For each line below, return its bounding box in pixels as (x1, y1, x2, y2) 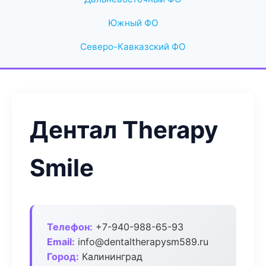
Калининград (79, 251, 142, 262)
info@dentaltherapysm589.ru (75, 236, 208, 248)
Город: (47, 251, 79, 262)
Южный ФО (107, 17, 159, 28)
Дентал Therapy (30, 115, 218, 144)
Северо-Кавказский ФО (80, 41, 186, 52)
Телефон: (47, 221, 93, 233)
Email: (47, 236, 75, 248)
